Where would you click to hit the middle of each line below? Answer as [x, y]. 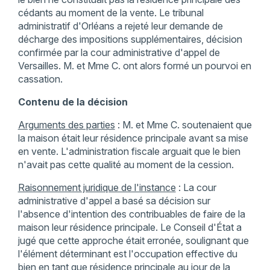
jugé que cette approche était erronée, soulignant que [133, 241]
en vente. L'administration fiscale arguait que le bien [129, 152]
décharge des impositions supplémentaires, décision [130, 39]
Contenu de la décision [73, 102]
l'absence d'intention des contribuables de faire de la [131, 214]
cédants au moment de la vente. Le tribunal [111, 13]
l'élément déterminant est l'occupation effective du [127, 254]
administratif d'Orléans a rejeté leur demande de [120, 26]
